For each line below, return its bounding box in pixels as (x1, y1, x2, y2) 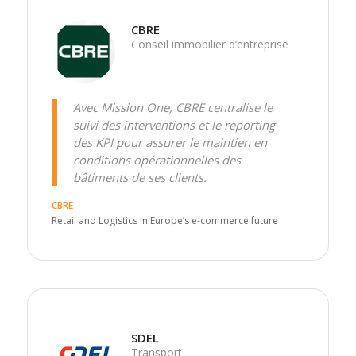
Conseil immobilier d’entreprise (130, 36, 288, 52)
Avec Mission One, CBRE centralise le (72, 99, 273, 115)
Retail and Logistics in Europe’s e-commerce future (51, 213, 278, 227)
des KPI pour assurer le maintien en (72, 133, 267, 150)
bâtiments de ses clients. (72, 168, 207, 185)
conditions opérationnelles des (72, 151, 241, 168)
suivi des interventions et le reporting (72, 116, 275, 133)
